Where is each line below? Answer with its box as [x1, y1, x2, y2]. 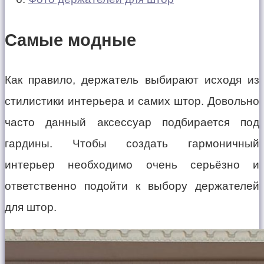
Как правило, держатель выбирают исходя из [5, 74, 259, 87]
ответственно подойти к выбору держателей [5, 180, 259, 193]
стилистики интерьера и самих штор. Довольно [5, 95, 259, 108]
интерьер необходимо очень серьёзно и [5, 159, 259, 171]
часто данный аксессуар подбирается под [5, 116, 259, 129]
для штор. [5, 201, 57, 214]
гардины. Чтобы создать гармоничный [5, 137, 259, 150]
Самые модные [5, 30, 136, 49]
